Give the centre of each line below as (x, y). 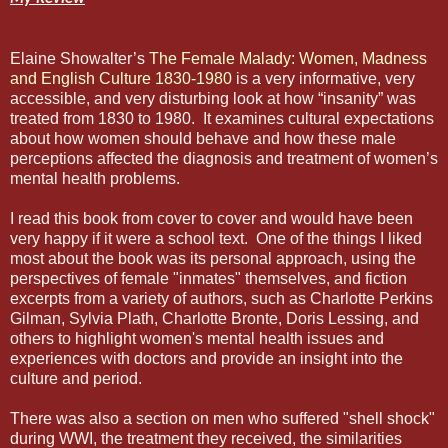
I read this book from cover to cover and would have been (211, 219)
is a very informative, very (323, 79)
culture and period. (78, 379)
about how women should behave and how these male (203, 139)
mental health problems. (95, 179)
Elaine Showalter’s (79, 59)
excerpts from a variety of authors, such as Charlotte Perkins (221, 299)
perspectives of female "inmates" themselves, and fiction (208, 279)
